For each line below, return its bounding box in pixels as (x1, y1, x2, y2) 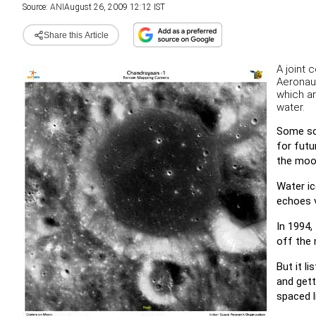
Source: (23, 2, 50, 12)
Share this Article (43, 30, 109, 40)
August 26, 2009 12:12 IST (64, 2, 165, 12)
